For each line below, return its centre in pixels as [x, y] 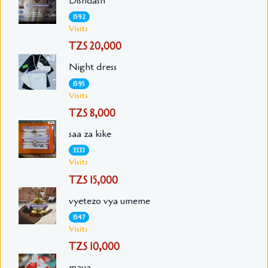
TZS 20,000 [95, 47]
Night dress [92, 67]
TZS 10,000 [94, 247]
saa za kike [90, 134]
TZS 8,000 [92, 113]
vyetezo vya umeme [109, 201]
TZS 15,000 [93, 180]
